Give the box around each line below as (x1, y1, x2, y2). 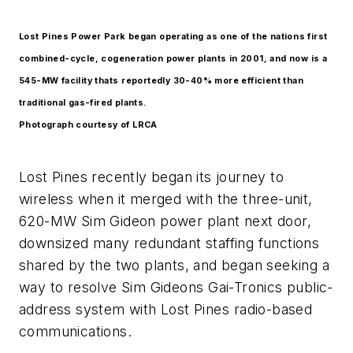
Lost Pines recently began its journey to (19, 168, 284, 185)
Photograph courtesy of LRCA (19, 120, 158, 131)
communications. (19, 322, 132, 340)
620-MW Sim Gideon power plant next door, (19, 212, 311, 229)
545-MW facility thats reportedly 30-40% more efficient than (19, 76, 303, 87)
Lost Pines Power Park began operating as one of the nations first (19, 32, 328, 43)
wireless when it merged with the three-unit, (19, 190, 313, 207)
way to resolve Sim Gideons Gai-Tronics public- (19, 278, 333, 295)
